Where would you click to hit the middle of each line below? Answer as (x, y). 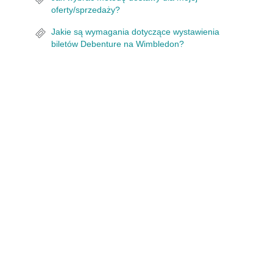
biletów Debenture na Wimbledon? (118, 44)
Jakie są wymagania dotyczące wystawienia (135, 32)
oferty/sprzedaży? (86, 10)
